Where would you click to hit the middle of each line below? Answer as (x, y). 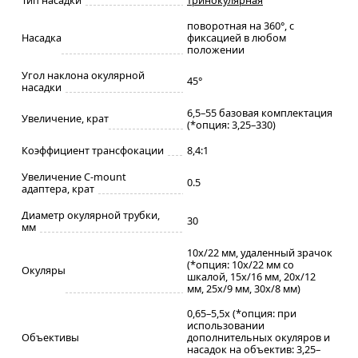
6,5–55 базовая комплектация (260, 112)
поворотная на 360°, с (241, 25)
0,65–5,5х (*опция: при (242, 313)
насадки (42, 87)
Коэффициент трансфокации (93, 150)
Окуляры (44, 270)
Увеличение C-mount (74, 176)
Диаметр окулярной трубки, (91, 215)
